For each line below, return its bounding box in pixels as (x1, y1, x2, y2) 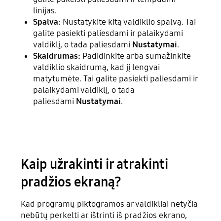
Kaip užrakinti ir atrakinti (21, 156, 169, 172)
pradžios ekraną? (21, 174, 122, 190)
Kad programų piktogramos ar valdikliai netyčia (21, 198, 198, 209)
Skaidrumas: (33, 51, 81, 62)
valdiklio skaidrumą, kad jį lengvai (33, 62, 160, 73)
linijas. (33, 5, 57, 16)
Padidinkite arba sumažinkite (80, 51, 191, 62)
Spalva (33, 17, 59, 28)
